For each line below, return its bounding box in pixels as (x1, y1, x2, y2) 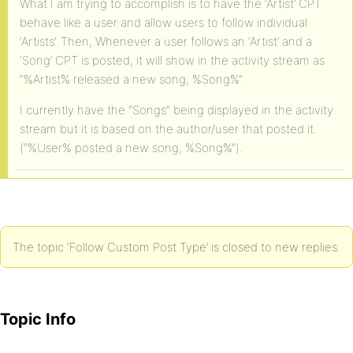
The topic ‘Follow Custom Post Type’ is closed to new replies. (13, 240, 340, 255)
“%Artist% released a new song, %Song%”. (20, 72, 244, 87)
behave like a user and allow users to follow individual (20, 15, 307, 30)
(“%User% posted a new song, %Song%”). (20, 140, 243, 155)
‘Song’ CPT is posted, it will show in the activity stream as (20, 53, 325, 68)
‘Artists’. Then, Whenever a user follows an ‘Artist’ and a (20, 34, 312, 49)
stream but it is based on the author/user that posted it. (20, 121, 317, 136)
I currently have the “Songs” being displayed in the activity (20, 102, 333, 117)
